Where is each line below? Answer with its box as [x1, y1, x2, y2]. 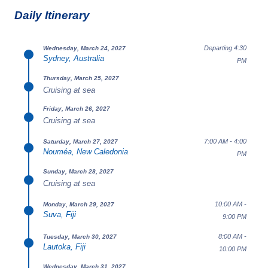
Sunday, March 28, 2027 [43, 168, 114, 175]
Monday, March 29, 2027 [43, 200, 114, 208]
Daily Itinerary [14, 9, 90, 22]
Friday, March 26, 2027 [43, 105, 110, 112]
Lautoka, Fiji [43, 242, 86, 251]
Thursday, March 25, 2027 [43, 75, 119, 81]
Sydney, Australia [43, 53, 104, 63]
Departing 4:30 [204, 44, 246, 51]
